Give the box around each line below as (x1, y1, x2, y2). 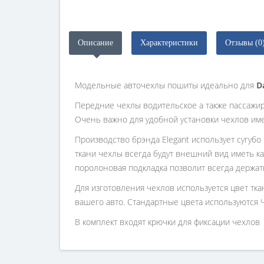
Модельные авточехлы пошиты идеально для (75, 80, 256, 91)
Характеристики (140, 38, 198, 47)
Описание (78, 38, 113, 47)
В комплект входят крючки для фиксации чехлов (75, 216, 260, 227)
